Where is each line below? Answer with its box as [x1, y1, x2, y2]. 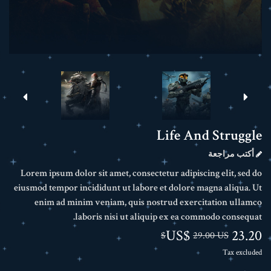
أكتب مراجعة [208, 149, 256, 160]
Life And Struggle [157, 126, 262, 145]
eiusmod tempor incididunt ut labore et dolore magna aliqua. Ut [14, 181, 262, 194]
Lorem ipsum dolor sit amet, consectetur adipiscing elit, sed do [21, 167, 262, 180]
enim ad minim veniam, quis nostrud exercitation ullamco [34, 196, 262, 209]
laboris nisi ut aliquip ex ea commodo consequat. [75, 211, 262, 223]
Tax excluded [223, 247, 262, 258]
